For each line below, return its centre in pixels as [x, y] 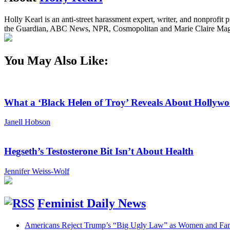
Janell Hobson [27, 122]
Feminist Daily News [92, 203]
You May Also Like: [56, 60]
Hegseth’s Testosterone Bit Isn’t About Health [99, 151]
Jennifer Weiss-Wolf [37, 171]
